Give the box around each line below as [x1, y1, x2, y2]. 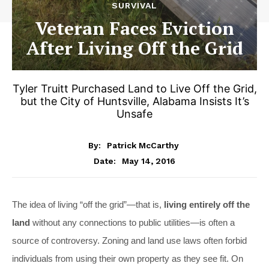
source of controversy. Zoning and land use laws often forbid [12, 235, 247, 246]
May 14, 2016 [122, 156, 175, 166]
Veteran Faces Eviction [35, 16, 234, 40]
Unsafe [116, 107, 153, 120]
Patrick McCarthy [107, 140, 179, 150]
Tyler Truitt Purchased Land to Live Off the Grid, [12, 82, 257, 95]
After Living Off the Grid [26, 36, 243, 60]
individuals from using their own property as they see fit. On [12, 253, 243, 264]
